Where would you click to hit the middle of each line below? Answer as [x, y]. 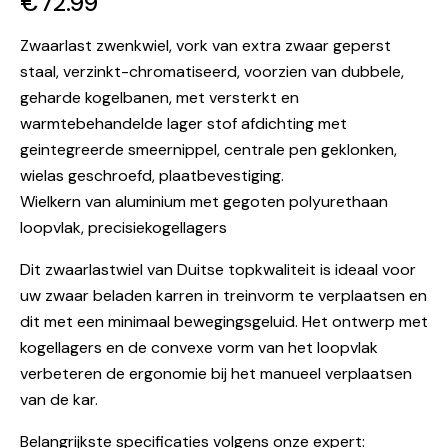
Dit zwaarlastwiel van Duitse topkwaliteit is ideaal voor [218, 270]
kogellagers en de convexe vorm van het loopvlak [199, 348]
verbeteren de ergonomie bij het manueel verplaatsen [216, 374]
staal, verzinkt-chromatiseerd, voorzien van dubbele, [212, 72]
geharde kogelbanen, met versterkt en [159, 98]
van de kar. [59, 400]
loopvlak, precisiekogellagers [123, 228]
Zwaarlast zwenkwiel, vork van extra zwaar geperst [205, 46]
